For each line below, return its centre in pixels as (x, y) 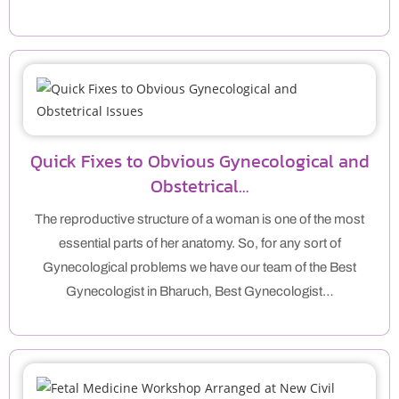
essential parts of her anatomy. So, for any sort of (199, 244)
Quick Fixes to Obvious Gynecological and (199, 162)
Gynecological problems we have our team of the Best (199, 268)
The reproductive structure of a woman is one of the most (199, 220)
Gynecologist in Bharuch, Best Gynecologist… (199, 292)
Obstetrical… (199, 187)
